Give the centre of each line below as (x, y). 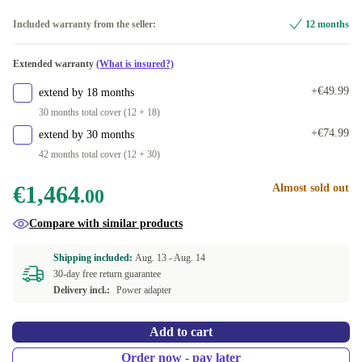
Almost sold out (311, 188)
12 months (327, 24)
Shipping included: (94, 258)
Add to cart (181, 332)
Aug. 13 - (154, 258)
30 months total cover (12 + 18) (99, 112)
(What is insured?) (135, 64)
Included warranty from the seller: (84, 24)
